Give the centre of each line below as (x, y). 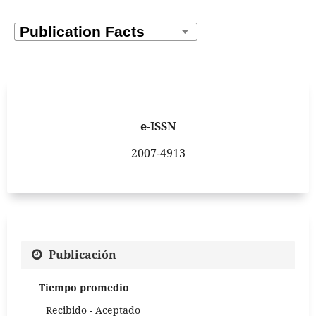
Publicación (83, 254)
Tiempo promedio (84, 287)
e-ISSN (158, 126)
